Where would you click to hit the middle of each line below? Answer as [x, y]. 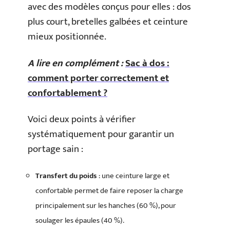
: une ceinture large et [133, 176]
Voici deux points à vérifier [82, 119]
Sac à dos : [147, 63]
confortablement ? [68, 93]
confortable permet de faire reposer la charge [109, 190]
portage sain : [55, 149]
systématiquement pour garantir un [101, 134]
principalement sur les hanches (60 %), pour [106, 205]
